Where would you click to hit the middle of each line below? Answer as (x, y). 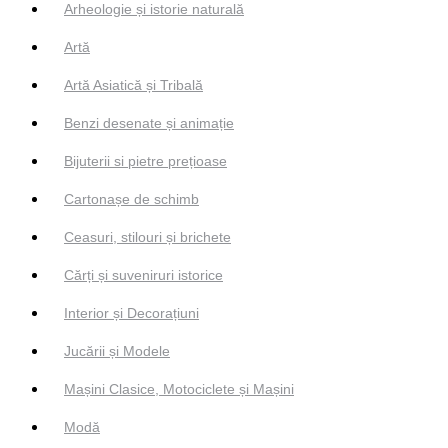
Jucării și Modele (117, 351)
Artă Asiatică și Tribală (133, 85)
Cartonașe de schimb (131, 199)
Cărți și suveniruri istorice (143, 275)
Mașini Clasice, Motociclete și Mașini (179, 389)
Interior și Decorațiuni (131, 313)
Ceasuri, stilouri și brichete (147, 237)
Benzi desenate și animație (149, 123)
